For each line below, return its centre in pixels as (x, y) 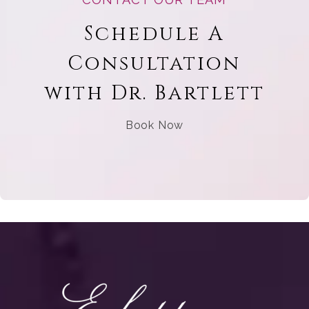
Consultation (154, 64)
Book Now (154, 125)
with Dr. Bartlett (154, 94)
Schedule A (154, 34)
